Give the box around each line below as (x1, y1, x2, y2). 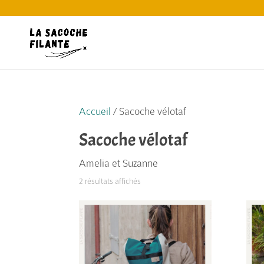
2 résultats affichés (79, 176, 141, 186)
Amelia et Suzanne (79, 156, 159, 170)
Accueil (79, 104, 111, 118)
